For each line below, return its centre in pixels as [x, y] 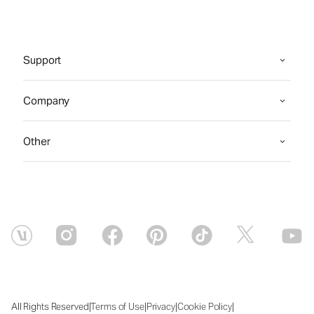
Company [47, 101]
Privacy [161, 307]
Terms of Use [117, 307]
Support [42, 60]
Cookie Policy [204, 307]
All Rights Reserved [50, 307]
